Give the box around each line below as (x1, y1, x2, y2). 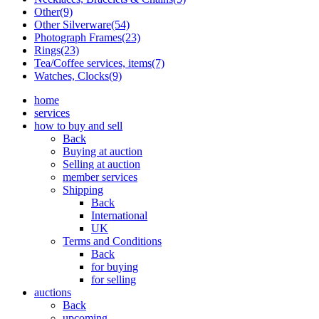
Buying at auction (63, 145, 142, 158)
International (91, 209, 147, 222)
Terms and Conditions (63, 235, 162, 248)
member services (63, 171, 137, 184)
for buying (91, 261, 138, 273)
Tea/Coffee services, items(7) (34, 57, 164, 70)
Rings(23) (34, 44, 79, 57)
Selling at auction (63, 158, 140, 171)
